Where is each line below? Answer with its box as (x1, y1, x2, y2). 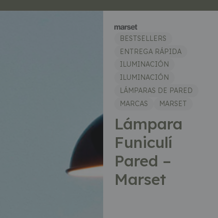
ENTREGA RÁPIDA (120, 47, 182, 56)
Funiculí (114, 132, 172, 152)
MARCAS (120, 99, 148, 108)
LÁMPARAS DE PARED (120, 86, 193, 95)
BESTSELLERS (120, 34, 167, 43)
